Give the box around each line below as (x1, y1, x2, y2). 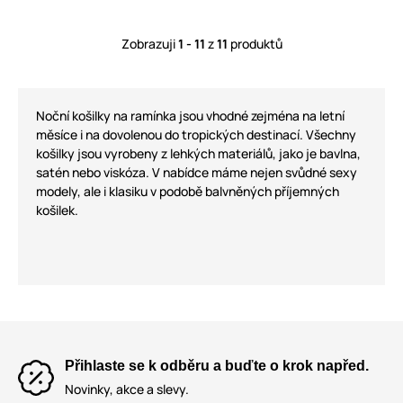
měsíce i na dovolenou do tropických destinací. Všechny (36, 126, 356, 144)
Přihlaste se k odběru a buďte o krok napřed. (65, 358, 369, 374)
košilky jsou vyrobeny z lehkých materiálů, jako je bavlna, (36, 145, 361, 163)
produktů (227, 35, 282, 53)
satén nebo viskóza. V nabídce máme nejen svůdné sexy (36, 164, 357, 182)
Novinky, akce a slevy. (65, 381, 189, 399)
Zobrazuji (121, 35, 178, 53)
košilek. (36, 201, 78, 219)
